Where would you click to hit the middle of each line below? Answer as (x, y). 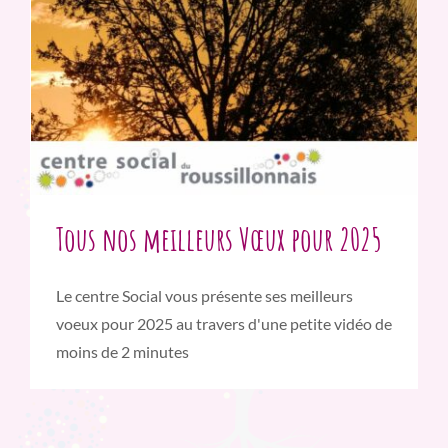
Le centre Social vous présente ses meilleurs (204, 296)
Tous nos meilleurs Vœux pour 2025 (219, 239)
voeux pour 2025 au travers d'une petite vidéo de (224, 324)
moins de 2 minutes (122, 352)
